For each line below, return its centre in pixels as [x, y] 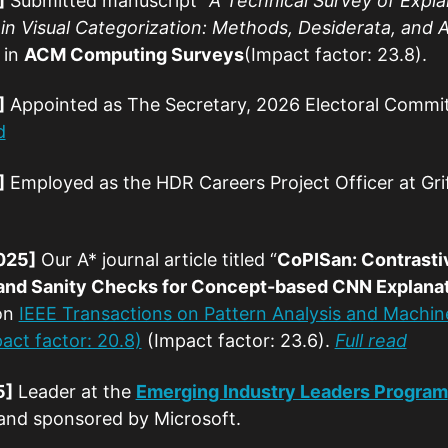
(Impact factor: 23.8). [335, 55]
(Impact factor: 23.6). [238, 341]
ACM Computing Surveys [133, 55]
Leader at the [74, 391]
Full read [370, 341]
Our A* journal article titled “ [156, 260]
